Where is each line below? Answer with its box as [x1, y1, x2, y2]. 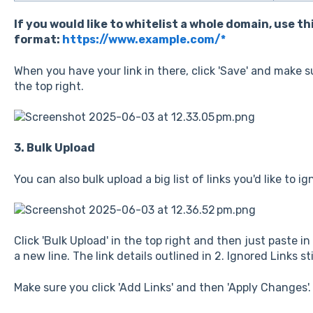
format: [13, 33, 62, 47]
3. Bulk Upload [13, 141, 95, 155]
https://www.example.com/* [61, 33, 226, 47]
